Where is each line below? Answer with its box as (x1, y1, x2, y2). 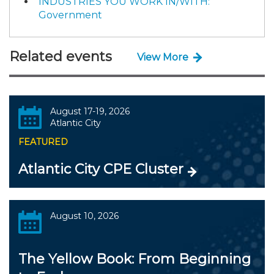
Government (39, 9, 102, 21)
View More (137, 51, 188, 63)
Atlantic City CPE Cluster (18, 161, 183, 177)
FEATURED (18, 136, 68, 147)
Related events (9, 48, 112, 65)
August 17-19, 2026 (50, 106, 130, 117)
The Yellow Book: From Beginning (18, 251, 251, 267)
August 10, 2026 (50, 210, 119, 221)
